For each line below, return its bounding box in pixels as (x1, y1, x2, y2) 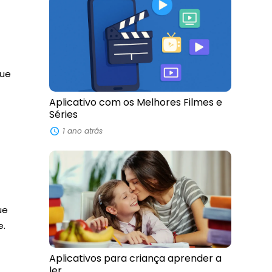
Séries (49, 107, 78, 122)
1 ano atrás (63, 125, 103, 136)
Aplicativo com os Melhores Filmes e (49, 95, 222, 110)
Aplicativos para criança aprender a (49, 251, 222, 265)
